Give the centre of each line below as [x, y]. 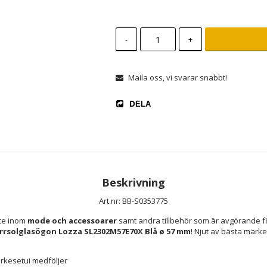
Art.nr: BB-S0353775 [133, 201]
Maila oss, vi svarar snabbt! [177, 77]
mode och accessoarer [72, 221]
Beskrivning [133, 182]
